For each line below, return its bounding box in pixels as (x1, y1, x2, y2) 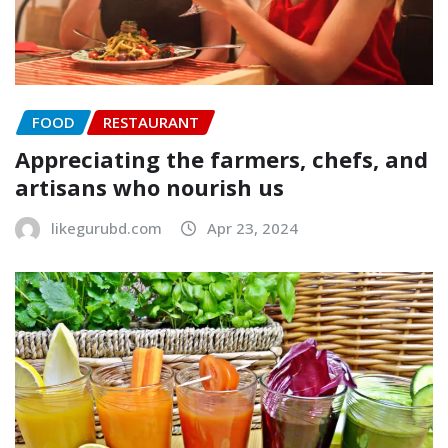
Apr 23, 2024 (207, 217, 298, 238)
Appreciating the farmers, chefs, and (15, 143, 428, 174)
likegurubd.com (51, 217, 162, 238)
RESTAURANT (103, 112, 199, 133)
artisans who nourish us (15, 171, 284, 202)
